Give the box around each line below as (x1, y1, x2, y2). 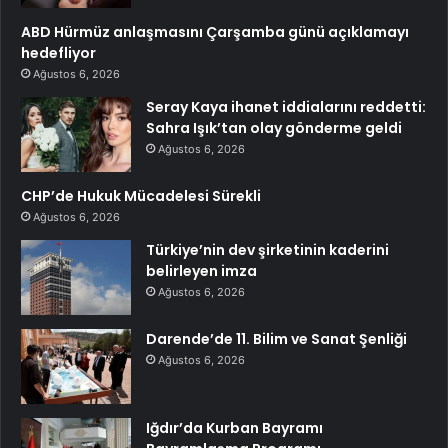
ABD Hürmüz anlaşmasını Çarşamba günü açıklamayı (21, 21, 409, 42)
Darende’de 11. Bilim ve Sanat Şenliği (146, 328, 407, 349)
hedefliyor (21, 42, 96, 63)
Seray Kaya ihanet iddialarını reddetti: (146, 96, 426, 117)
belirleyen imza (146, 260, 257, 281)
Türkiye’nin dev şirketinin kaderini (146, 239, 389, 260)
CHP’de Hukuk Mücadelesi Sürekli (21, 185, 261, 206)
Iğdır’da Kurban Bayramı (146, 417, 323, 438)
